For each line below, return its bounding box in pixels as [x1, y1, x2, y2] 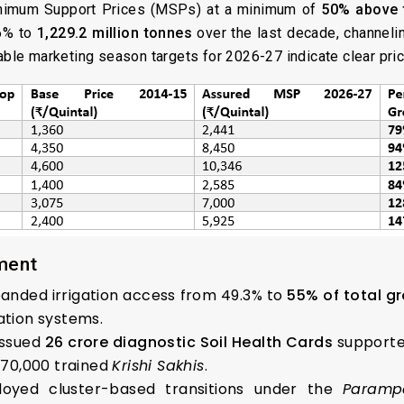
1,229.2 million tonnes [37, 23, 192, 41]
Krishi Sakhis [112, 354, 205, 376]
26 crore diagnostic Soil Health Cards [44, 331, 334, 353]
